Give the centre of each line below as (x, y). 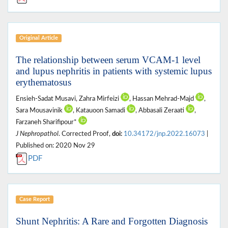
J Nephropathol (37, 134)
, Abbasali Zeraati (161, 110)
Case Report (34, 199)
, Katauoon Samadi (100, 110)
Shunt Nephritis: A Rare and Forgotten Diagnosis (112, 221)
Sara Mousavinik (40, 110)
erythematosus (44, 82)
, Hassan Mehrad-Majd (162, 98)
